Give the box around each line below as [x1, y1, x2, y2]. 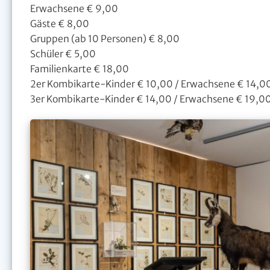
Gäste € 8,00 [30, 17, 89, 30]
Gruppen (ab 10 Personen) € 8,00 [30, 33, 180, 45]
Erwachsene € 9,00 [30, 2, 118, 14]
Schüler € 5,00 [30, 48, 96, 60]
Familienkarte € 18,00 [30, 63, 129, 75]
